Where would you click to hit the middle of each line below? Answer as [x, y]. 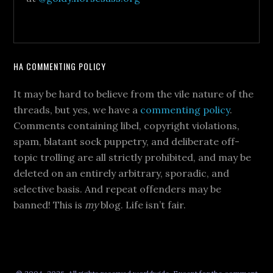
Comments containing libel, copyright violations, [127, 126]
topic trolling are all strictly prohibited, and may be [133, 157]
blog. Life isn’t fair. [142, 205]
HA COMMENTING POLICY [60, 66]
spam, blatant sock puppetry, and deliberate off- [127, 141]
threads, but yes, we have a [77, 110]
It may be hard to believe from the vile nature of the [134, 94]
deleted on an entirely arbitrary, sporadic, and [122, 173]
